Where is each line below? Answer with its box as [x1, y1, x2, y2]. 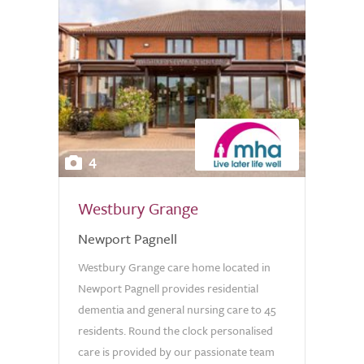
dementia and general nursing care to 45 [78, 301, 275, 318]
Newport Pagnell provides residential [78, 279, 258, 297]
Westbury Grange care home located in [78, 258, 271, 275]
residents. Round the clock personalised [78, 322, 273, 339]
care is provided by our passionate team [78, 343, 275, 360]
